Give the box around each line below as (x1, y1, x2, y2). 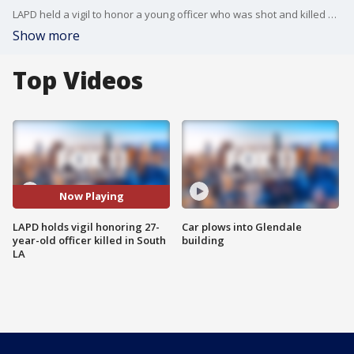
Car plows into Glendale (182, 219, 302, 234)
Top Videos (13, 64, 143, 96)
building (182, 232, 224, 247)
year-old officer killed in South (13, 232, 166, 247)
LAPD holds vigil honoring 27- (13, 219, 160, 234)
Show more (13, 27, 80, 44)
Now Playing (58, 189, 124, 204)
